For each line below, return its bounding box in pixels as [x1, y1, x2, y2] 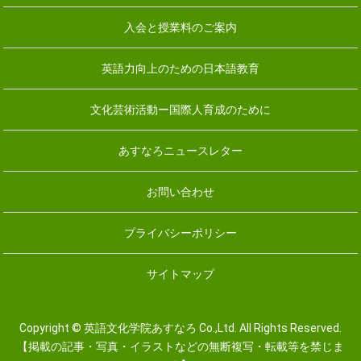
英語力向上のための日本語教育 [102, 61, 259, 75]
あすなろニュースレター [118, 143, 243, 157]
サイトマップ [147, 267, 214, 280]
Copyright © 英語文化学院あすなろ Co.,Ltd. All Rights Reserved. [19, 322, 342, 335]
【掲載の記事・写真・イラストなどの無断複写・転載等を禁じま [17, 340, 344, 354]
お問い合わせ [147, 185, 214, 198]
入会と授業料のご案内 [124, 20, 237, 34]
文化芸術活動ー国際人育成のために [90, 102, 271, 116]
